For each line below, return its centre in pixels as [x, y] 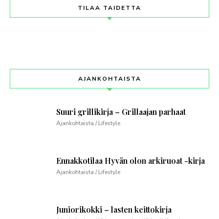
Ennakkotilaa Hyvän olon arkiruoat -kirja [131, 160]
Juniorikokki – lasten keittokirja [114, 209]
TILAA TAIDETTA [109, 8]
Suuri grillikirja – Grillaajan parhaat [121, 111]
